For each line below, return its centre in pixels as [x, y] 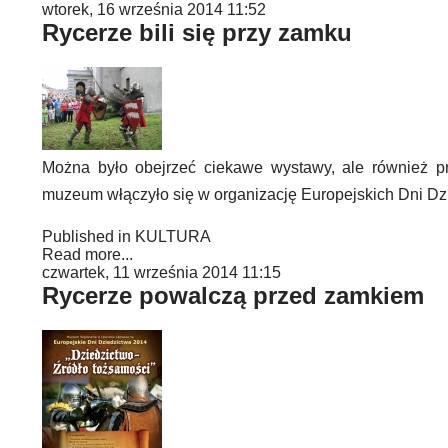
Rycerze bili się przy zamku [197, 32]
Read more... [87, 254]
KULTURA [173, 236]
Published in [86, 236]
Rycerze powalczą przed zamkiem [233, 295]
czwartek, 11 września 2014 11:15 [161, 272]
